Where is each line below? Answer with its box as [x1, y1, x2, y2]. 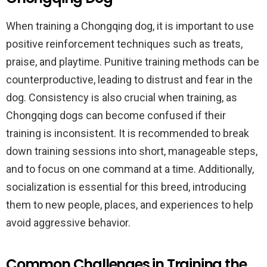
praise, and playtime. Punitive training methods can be [6, 55, 259, 68]
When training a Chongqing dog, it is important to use [6, 20, 254, 32]
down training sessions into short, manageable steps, [6, 145, 257, 157]
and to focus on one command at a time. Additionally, [6, 163, 254, 175]
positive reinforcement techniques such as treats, [6, 38, 243, 50]
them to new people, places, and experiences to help [6, 198, 253, 211]
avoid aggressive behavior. [6, 216, 131, 229]
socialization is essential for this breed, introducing [6, 181, 246, 193]
